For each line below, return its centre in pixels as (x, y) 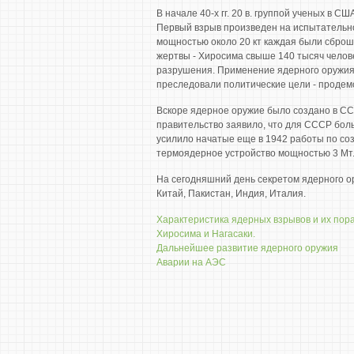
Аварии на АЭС (191, 262)
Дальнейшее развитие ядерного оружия (247, 248)
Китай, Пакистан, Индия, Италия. (231, 194)
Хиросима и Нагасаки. (206, 234)
